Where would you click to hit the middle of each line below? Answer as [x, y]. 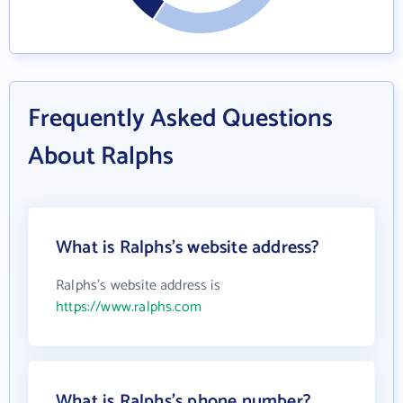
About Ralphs [101, 157]
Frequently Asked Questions [180, 119]
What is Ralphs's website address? [188, 248]
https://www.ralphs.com [129, 307]
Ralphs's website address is [138, 286]
